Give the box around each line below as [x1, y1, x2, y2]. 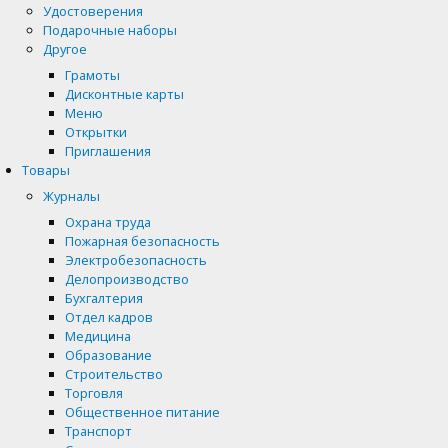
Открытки [64, 122, 127, 141]
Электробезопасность [64, 251, 207, 270]
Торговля [64, 384, 123, 403]
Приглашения [64, 141, 151, 160]
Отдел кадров [64, 308, 153, 327]
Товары [21, 160, 70, 179]
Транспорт [64, 422, 132, 441]
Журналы [43, 186, 101, 205]
